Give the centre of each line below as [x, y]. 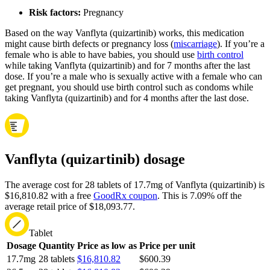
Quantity [57, 246]
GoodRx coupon [125, 196]
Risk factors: [55, 12]
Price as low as [107, 246]
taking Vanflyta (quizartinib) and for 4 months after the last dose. [127, 98]
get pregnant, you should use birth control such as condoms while [129, 87]
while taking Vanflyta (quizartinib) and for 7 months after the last [127, 65]
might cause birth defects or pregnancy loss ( [89, 43]
